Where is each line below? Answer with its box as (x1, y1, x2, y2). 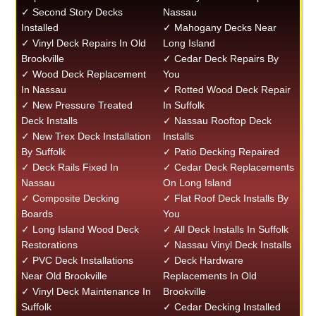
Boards (20, 208, 53, 219)
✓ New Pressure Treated (20, 99, 133, 111)
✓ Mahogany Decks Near (163, 22, 277, 33)
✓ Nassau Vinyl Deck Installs (163, 239, 292, 250)
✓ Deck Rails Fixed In (20, 162, 119, 173)
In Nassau (20, 84, 66, 95)
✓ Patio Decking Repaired (163, 146, 280, 157)
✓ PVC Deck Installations (20, 255, 133, 266)
